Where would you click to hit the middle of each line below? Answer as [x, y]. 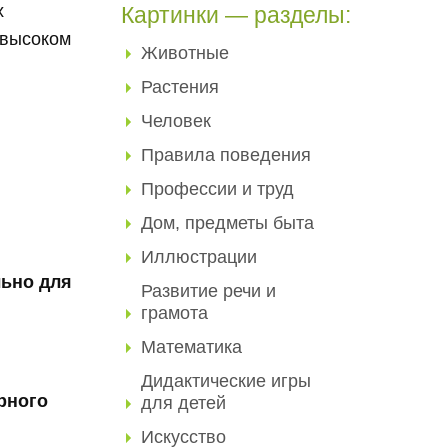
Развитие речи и [208, 291]
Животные [185, 53]
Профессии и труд [217, 189]
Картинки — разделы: [236, 15]
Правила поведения [226, 155]
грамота [174, 313]
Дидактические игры [226, 381]
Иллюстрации [199, 257]
